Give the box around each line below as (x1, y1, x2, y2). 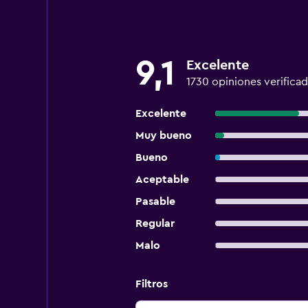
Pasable (135, 196, 175, 207)
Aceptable (135, 174, 189, 185)
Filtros (135, 278, 168, 289)
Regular (135, 218, 175, 229)
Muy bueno (135, 130, 192, 141)
